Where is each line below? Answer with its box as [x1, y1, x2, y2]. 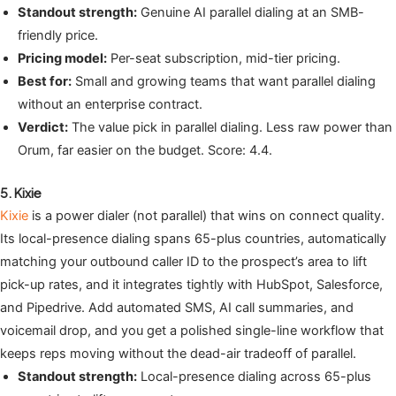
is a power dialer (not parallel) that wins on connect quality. [28, 207, 385, 224]
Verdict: [18, 118, 68, 135]
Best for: [18, 72, 72, 89]
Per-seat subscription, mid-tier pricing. [107, 49, 340, 66]
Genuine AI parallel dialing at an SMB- [137, 4, 364, 20]
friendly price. [18, 27, 98, 43]
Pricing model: [18, 49, 107, 66]
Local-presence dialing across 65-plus [137, 368, 371, 385]
